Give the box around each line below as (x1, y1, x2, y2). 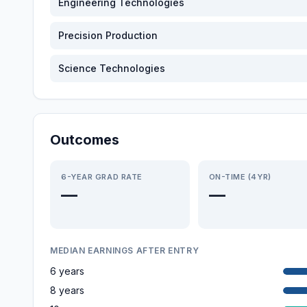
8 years (50, 284, 84, 296)
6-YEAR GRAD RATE (61, 172, 143, 182)
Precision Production (58, 29, 158, 41)
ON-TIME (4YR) (208, 172, 271, 182)
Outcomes (50, 132, 119, 148)
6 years (50, 265, 84, 277)
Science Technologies (58, 62, 165, 74)
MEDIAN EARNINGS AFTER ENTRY (50, 245, 199, 256)
